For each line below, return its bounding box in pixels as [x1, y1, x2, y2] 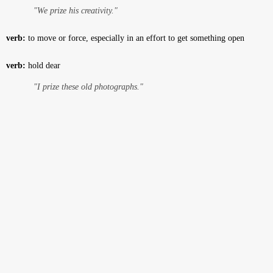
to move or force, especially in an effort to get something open [26, 34, 244, 43]
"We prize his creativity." [34, 6, 118, 15]
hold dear [26, 61, 60, 70]
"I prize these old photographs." [34, 82, 143, 91]
